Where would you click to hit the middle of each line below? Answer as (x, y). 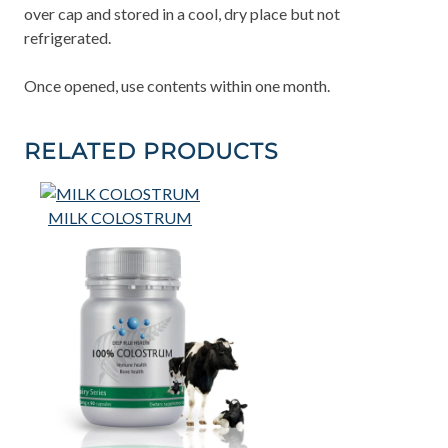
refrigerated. (67, 37)
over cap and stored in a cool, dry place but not (182, 13)
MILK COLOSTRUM (120, 217)
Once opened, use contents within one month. (177, 85)
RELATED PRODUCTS (151, 151)
